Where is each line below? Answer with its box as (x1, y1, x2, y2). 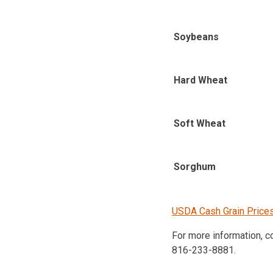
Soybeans (174, 31, 219, 43)
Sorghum (174, 161, 216, 173)
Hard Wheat (174, 74, 227, 87)
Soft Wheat (174, 118, 225, 130)
